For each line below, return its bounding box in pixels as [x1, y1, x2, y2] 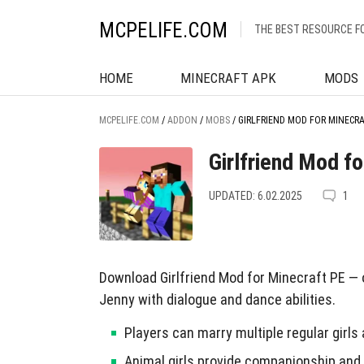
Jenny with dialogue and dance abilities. [99, 291, 336, 308]
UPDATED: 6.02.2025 [209, 189, 302, 202]
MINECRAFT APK [180, 70, 277, 86]
